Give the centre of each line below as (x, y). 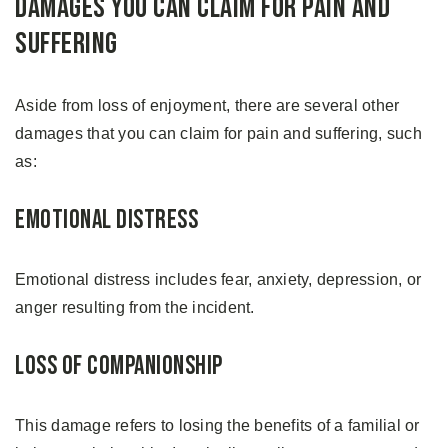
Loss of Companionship (119, 366)
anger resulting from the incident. (137, 307)
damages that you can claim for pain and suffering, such (218, 133)
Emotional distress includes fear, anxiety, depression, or (218, 279)
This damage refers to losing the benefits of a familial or (217, 425)
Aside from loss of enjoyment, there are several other (207, 105)
